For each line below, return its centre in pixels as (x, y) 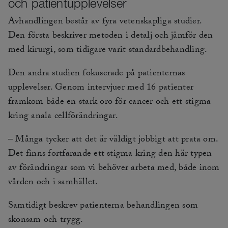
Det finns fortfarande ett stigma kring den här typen (110, 155)
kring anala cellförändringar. (63, 117)
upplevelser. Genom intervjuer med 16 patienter (101, 89)
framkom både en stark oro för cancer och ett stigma (110, 103)
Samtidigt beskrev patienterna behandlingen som (103, 207)
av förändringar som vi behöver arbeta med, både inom (114, 169)
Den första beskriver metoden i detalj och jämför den (111, 37)
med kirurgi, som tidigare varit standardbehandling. (108, 51)
